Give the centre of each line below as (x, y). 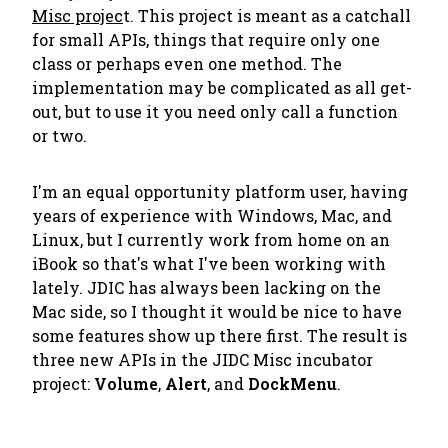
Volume (126, 383)
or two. (59, 135)
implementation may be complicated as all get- (222, 87)
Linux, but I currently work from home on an (211, 239)
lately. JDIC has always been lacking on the (206, 287)
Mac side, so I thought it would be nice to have (217, 311)
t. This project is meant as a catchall (267, 15)
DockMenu (292, 383)
